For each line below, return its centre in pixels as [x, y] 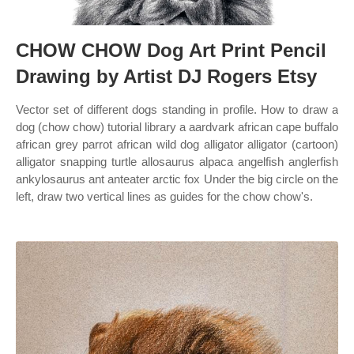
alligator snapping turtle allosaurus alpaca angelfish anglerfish [177, 162]
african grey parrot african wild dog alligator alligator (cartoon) [177, 144]
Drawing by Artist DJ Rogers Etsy [166, 76]
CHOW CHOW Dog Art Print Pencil [171, 50]
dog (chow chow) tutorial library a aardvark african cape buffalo [177, 127]
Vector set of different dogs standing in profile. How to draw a [177, 109]
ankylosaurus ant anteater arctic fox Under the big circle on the [177, 179]
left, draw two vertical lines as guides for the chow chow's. [164, 196]
